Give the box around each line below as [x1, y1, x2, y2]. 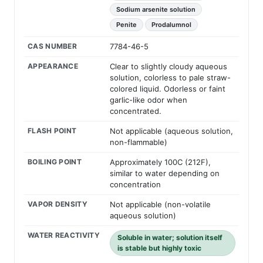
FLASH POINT [28, 126, 77, 136]
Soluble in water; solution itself [117, 233, 222, 242]
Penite [116, 21, 137, 29]
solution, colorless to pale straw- [110, 73, 231, 83]
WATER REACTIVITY [28, 231, 100, 240]
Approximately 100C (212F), [110, 157, 211, 167]
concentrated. [110, 106, 161, 116]
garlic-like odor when [110, 95, 187, 105]
